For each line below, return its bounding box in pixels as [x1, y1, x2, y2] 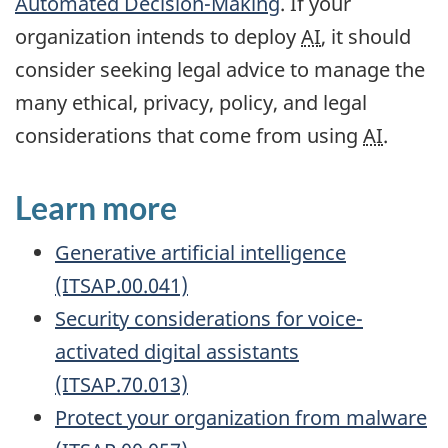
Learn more [15, 187, 177, 227]
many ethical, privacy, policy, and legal [15, 88, 367, 116]
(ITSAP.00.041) [55, 272, 188, 300]
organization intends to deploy [15, 22, 301, 50]
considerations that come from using [15, 121, 363, 149]
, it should [321, 22, 411, 50]
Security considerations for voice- [55, 305, 363, 333]
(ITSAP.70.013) [55, 371, 188, 399]
